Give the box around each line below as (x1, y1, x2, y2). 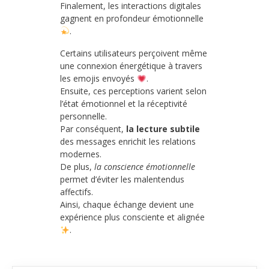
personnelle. (60, 110, 107, 122)
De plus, (60, 161, 94, 173)
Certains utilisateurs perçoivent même (60, 47, 207, 59)
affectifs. (60, 186, 93, 198)
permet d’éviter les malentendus (60, 174, 184, 186)
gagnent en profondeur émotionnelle (60, 12, 204, 24)
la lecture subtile (126, 123, 200, 135)
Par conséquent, (60, 123, 126, 135)
